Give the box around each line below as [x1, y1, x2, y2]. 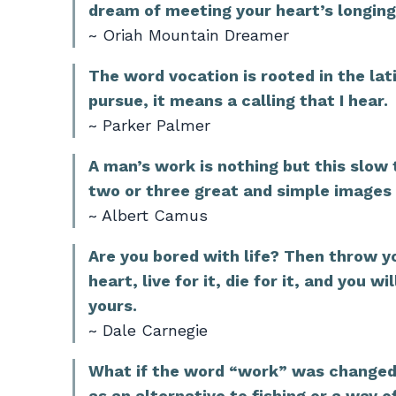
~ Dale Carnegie [88, 320, 208, 339]
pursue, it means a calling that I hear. [88, 90, 388, 110]
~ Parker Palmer [88, 115, 210, 134]
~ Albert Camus [88, 205, 208, 225]
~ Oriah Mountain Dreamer [88, 25, 289, 44]
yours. [88, 295, 137, 315]
